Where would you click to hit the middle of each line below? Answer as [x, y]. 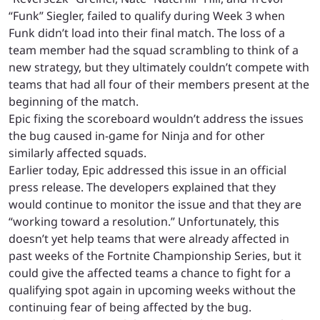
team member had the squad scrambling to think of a [154, 50]
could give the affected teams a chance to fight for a [150, 273]
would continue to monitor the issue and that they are [155, 204]
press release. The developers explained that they [142, 187]
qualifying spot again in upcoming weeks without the [152, 290]
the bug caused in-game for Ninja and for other [137, 136]
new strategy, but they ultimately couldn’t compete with [159, 67]
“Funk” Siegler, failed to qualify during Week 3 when [147, 16]
